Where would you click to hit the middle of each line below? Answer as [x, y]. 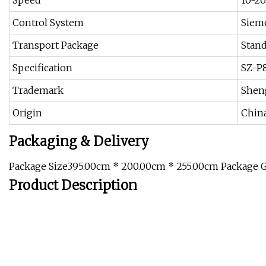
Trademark [38, 91]
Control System [48, 23]
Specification [42, 68]
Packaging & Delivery [79, 142]
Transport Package [56, 45]
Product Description [73, 186]
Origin [27, 113]
